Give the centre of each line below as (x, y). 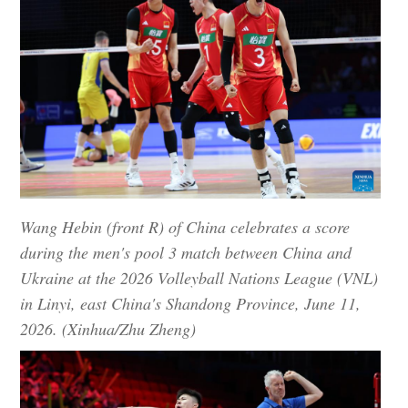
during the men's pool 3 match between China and (186, 253)
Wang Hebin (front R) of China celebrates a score (185, 227)
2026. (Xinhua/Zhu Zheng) (108, 329)
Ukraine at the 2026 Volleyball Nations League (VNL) (199, 278)
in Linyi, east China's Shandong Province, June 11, (191, 304)
